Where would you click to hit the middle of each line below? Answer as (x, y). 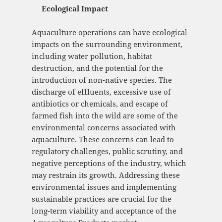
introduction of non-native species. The (102, 80)
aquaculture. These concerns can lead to (103, 139)
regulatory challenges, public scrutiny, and (107, 151)
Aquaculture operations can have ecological (109, 32)
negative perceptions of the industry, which (109, 163)
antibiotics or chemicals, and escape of (100, 104)
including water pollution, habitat (92, 56)
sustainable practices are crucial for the (101, 199)
